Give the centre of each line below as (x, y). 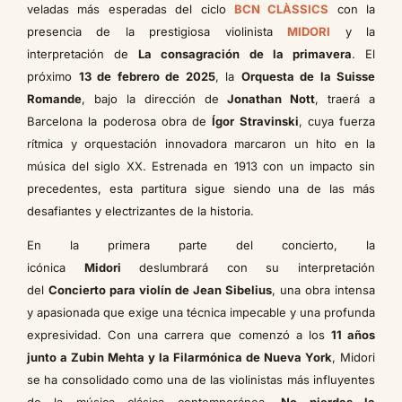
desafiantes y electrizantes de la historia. (140, 210)
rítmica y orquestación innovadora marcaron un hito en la (201, 143)
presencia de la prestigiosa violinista (157, 31)
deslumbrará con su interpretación (248, 267)
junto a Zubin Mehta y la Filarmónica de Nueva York (179, 357)
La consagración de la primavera (245, 53)
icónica (56, 267)
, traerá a (345, 98)
